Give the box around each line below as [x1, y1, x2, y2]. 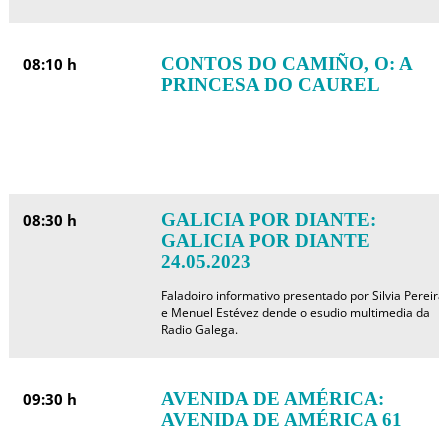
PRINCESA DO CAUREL [160, 74, 380, 95]
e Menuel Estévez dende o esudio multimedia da [160, 304, 430, 321]
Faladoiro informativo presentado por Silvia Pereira [160, 287, 445, 304]
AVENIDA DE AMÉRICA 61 [160, 409, 402, 430]
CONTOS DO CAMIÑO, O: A [160, 53, 412, 74]
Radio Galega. [160, 321, 238, 338]
